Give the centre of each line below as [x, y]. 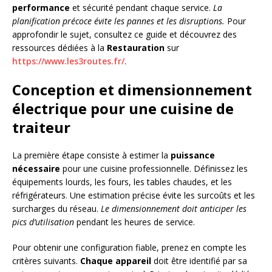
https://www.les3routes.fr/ [68, 61]
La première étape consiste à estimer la [91, 155]
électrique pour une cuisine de [123, 109]
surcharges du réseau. [56, 209]
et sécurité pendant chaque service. [141, 8]
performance [41, 8]
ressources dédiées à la [59, 48]
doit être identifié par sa [199, 261]
